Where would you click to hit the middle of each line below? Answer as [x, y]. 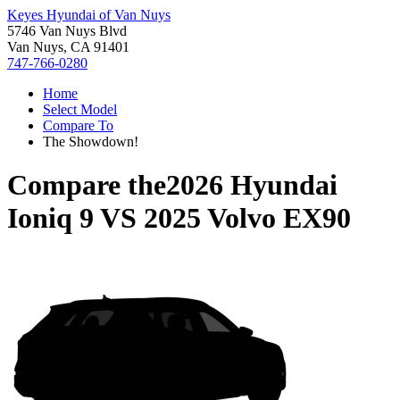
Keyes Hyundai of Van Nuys [89, 15]
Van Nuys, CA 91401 [68, 47]
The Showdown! [91, 142]
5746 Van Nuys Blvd [67, 31]
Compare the [87, 185]
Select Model [80, 109]
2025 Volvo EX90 [247, 218]
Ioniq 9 [50, 218]
